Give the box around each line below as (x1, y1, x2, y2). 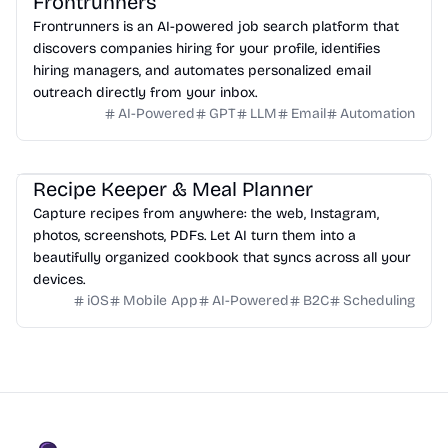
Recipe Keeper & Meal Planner (33, 177, 313, 201)
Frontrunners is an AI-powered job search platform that (33, 18, 399, 35)
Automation (340, 105, 415, 122)
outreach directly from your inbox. (33, 84, 257, 101)
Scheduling (343, 292, 415, 309)
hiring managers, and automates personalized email (33, 62, 371, 79)
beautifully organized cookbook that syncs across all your (33, 249, 411, 266)
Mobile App (123, 292, 198, 309)
